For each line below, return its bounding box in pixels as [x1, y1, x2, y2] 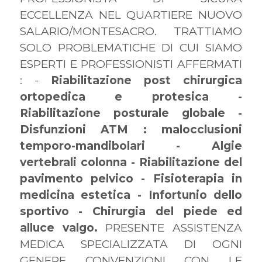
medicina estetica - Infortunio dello [19, 188, 243, 202]
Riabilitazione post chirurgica [51, 74, 243, 87]
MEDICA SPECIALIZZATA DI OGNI [19, 237, 243, 251]
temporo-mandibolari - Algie [19, 139, 243, 153]
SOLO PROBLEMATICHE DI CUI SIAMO [19, 41, 243, 54]
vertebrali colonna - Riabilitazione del [19, 156, 243, 169]
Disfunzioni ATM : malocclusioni [19, 123, 243, 136]
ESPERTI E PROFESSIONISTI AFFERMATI [19, 57, 243, 71]
